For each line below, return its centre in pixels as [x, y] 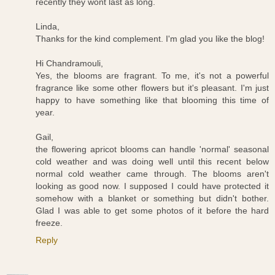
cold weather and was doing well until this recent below [152, 162]
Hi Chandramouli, [69, 64]
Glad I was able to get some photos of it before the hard [152, 211]
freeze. [49, 223]
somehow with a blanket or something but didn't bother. [152, 199]
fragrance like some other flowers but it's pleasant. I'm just [152, 88]
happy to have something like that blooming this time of [152, 100]
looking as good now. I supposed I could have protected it [152, 186]
